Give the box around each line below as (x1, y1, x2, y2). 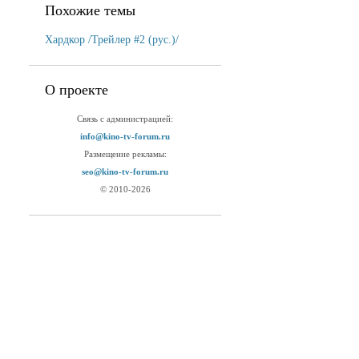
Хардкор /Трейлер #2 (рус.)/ (45, 34, 179, 46)
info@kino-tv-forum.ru (80, 132, 170, 141)
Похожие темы (45, 2, 135, 18)
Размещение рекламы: (83, 150, 167, 159)
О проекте (45, 82, 108, 98)
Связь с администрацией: (77, 115, 173, 123)
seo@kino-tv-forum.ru (82, 167, 168, 176)
